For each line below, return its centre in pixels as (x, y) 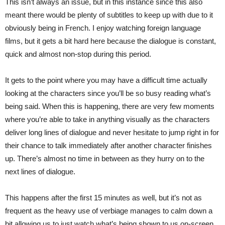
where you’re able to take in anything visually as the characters (107, 119)
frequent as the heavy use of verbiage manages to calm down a (109, 211)
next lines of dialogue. (40, 172)
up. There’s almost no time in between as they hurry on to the (105, 158)
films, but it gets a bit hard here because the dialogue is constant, (110, 41)
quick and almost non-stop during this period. (78, 54)
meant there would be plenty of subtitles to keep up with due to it (109, 15)
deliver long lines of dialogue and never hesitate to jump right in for (112, 132)
